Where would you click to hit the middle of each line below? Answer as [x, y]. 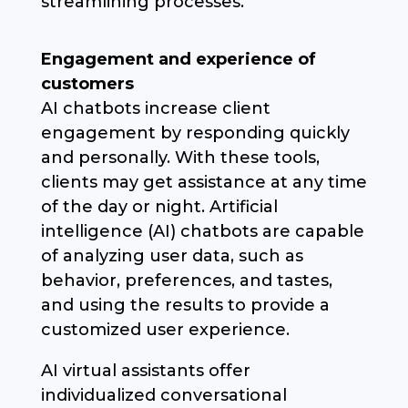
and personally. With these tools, [180, 158]
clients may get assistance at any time [204, 183]
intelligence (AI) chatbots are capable [202, 232]
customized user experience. [165, 330]
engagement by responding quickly [195, 133]
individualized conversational [163, 396]
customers [87, 84]
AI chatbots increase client [155, 109]
